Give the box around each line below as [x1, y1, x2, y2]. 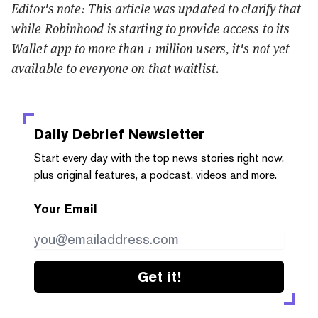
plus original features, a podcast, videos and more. [34, 168, 277, 182]
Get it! [137, 268, 181, 285]
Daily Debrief [34, 125, 124, 143]
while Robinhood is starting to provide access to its [11, 20, 290, 37]
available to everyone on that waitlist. [11, 60, 219, 77]
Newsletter [124, 125, 204, 143]
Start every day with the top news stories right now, [34, 150, 284, 165]
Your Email [34, 202, 97, 216]
